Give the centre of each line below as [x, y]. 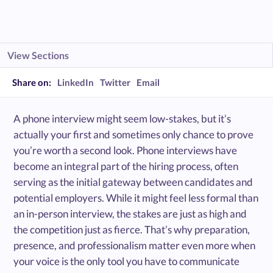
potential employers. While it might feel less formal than [136, 197]
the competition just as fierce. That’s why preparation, [132, 229]
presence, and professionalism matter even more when [135, 245]
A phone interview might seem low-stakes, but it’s [122, 118]
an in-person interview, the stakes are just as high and [130, 213]
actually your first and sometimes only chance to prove [134, 134]
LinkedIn [76, 82]
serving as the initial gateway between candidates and [133, 182]
